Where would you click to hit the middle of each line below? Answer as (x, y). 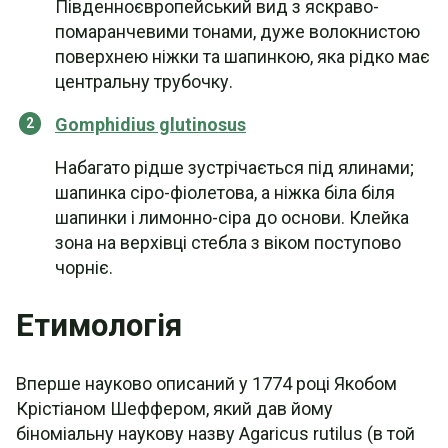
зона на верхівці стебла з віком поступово (228, 242)
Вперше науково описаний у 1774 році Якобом (206, 383)
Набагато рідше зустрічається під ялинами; (234, 167)
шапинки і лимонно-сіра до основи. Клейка (232, 217)
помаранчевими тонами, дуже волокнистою (237, 31)
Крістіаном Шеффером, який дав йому (174, 408)
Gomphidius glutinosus (150, 124)
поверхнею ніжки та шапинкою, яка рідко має (242, 56)
